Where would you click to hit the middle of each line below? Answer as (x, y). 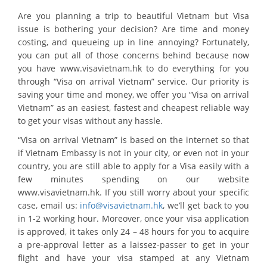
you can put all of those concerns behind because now (133, 55)
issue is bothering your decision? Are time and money (133, 29)
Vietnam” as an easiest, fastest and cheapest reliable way (133, 108)
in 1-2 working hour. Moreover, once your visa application (133, 219)
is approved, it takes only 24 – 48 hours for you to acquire (133, 232)
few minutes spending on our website (133, 179)
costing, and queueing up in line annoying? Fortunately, (133, 42)
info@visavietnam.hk (122, 206)
